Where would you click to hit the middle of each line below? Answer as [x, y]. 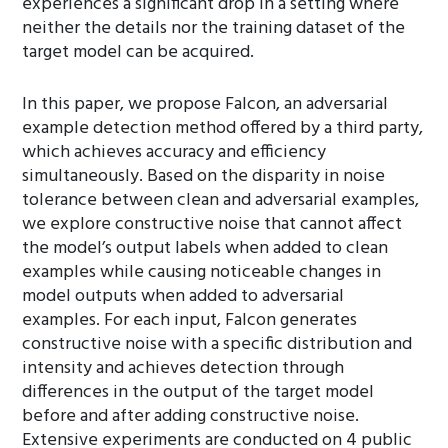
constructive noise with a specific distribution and [217, 344]
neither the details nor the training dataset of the [214, 28]
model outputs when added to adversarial [183, 296]
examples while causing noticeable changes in [202, 272]
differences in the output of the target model [198, 392]
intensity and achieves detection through [183, 368]
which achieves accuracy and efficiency [174, 152]
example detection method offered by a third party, [223, 128]
